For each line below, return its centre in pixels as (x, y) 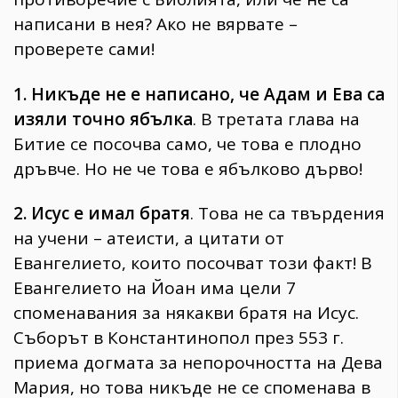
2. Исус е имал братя (102, 214)
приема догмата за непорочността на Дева (198, 363)
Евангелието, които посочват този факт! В (193, 263)
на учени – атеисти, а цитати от (149, 239)
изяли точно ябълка (103, 119)
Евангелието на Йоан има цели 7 (155, 288)
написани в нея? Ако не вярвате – (155, 24)
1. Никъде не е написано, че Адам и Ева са (199, 94)
